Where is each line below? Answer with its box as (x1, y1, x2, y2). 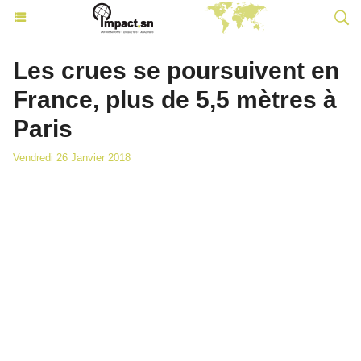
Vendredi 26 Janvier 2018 (13, 151, 131, 164)
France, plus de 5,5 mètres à (13, 86, 337, 113)
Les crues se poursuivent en (13, 57, 339, 84)
